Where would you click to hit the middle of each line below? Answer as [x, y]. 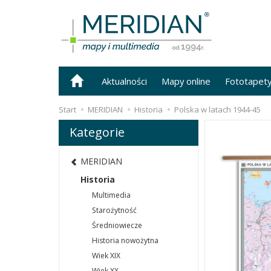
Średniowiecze [117, 226]
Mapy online [186, 81]
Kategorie [97, 132]
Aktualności [124, 81]
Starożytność [114, 211]
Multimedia [111, 195]
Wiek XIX [106, 256]
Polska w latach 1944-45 [217, 109]
